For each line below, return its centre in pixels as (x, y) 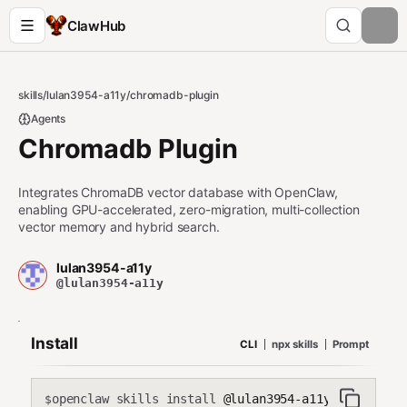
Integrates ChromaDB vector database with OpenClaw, (178, 192)
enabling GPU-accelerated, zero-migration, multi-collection (189, 209)
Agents (49, 119)
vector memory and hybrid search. (119, 227)
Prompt (350, 344)
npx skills (294, 344)
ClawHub (96, 25)
